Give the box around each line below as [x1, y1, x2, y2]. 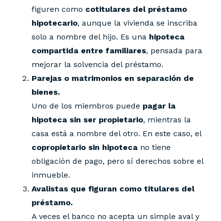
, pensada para [146, 46, 202, 56]
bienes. [32, 87, 60, 97]
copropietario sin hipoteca [32, 143, 138, 152]
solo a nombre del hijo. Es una [32, 32, 149, 42]
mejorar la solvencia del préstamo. [32, 60, 163, 70]
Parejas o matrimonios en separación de [32, 74, 194, 83]
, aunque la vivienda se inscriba [77, 18, 197, 28]
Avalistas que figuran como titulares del [32, 184, 194, 194]
